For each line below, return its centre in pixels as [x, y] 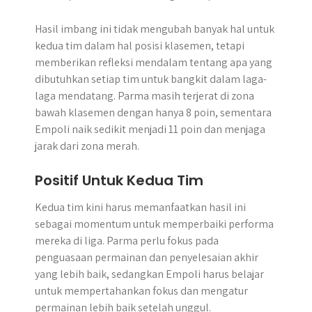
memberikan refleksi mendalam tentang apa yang [154, 62]
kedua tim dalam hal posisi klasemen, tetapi [140, 46]
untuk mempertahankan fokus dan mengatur [141, 291]
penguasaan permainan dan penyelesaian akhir [147, 257]
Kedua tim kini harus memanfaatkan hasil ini [140, 207]
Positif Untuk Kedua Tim [119, 180]
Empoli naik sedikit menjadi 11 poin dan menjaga [150, 129]
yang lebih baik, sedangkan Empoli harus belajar [149, 274]
